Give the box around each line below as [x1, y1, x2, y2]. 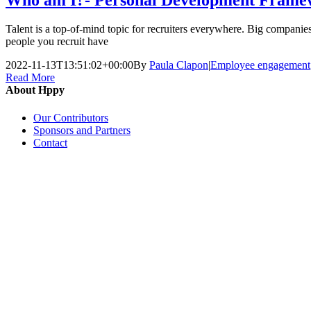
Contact [33, 136, 67, 149]
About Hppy [6, 84, 65, 96]
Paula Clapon [149, 59, 208, 72]
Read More [6, 72, 55, 84]
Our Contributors [33, 111, 108, 124]
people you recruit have [6, 35, 108, 48]
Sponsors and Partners [33, 124, 131, 136]
